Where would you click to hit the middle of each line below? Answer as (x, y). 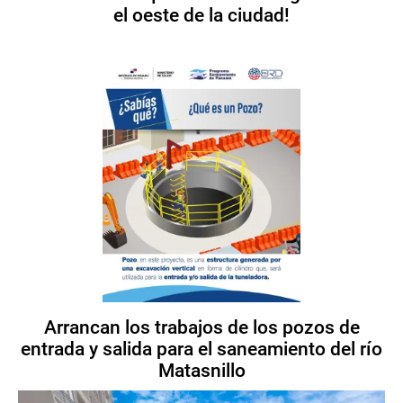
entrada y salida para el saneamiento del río (201, 349)
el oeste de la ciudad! (201, 16)
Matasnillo (201, 370)
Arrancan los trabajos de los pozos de (201, 327)
